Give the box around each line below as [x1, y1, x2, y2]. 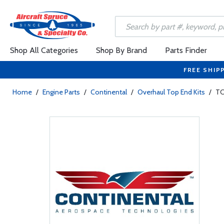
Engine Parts [42, 87, 80, 96]
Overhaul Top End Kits [137, 87, 205, 96]
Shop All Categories [10, 45, 78, 55]
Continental [90, 87, 127, 96]
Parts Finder [165, 45, 207, 55]
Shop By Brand [96, 45, 147, 55]
